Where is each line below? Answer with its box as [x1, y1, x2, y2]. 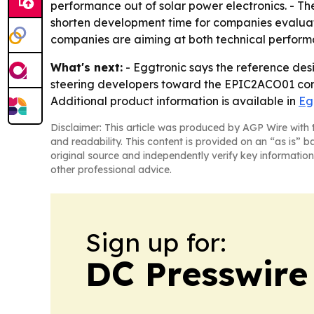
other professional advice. [50, 163, 172, 176]
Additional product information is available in [50, 94, 299, 108]
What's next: [50, 60, 123, 74]
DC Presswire [86, 252, 308, 294]
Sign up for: [86, 226, 226, 258]
